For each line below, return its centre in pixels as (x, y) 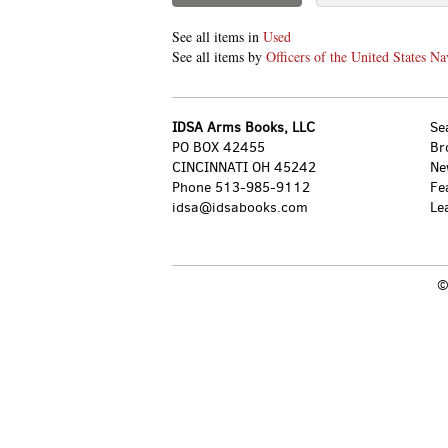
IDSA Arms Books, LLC (243, 127)
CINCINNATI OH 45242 (244, 167)
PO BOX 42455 (218, 147)
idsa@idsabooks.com (240, 207)
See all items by (219, 56)
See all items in (217, 36)
